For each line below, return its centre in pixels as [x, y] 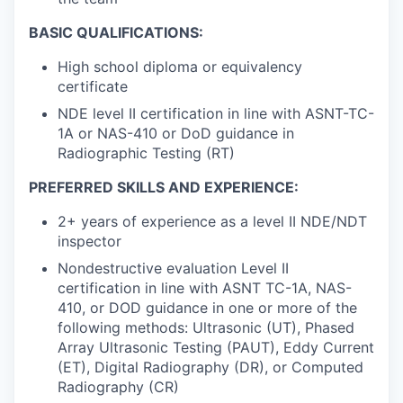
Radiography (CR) [118, 387]
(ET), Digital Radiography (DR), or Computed [210, 367]
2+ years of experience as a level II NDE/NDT [212, 222]
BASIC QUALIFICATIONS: [116, 33]
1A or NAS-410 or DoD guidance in [176, 134]
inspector [90, 242]
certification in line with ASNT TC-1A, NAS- [205, 288]
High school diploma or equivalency [180, 67]
